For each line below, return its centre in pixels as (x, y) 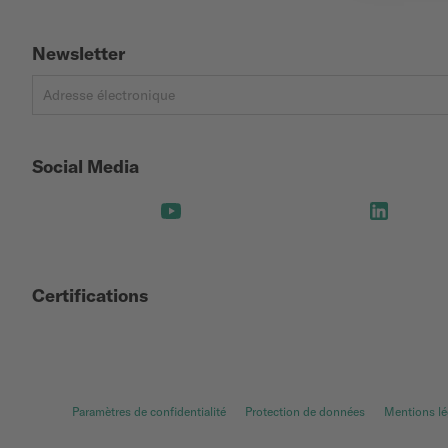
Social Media (85, 166)
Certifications (90, 295)
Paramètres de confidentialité (149, 411)
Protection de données (305, 411)
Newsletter (78, 53)
